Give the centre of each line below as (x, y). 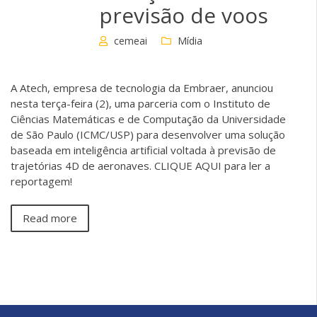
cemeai (131, 40)
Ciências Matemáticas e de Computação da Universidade (148, 119)
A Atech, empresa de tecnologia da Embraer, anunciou (142, 87)
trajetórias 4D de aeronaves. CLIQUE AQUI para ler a (140, 165)
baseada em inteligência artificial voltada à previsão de (143, 150)
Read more (50, 218)
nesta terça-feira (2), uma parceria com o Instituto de (140, 103)
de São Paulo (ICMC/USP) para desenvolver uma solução (148, 134)
